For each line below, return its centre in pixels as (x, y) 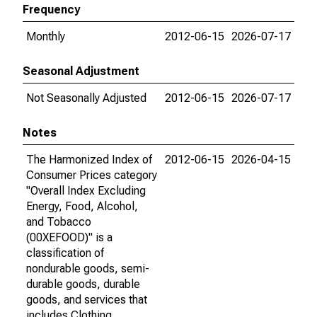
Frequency (51, 10)
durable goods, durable (83, 284)
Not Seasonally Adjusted (86, 98)
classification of (65, 253)
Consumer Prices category (92, 175)
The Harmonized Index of (89, 160)
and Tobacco (59, 222)
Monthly (46, 36)
